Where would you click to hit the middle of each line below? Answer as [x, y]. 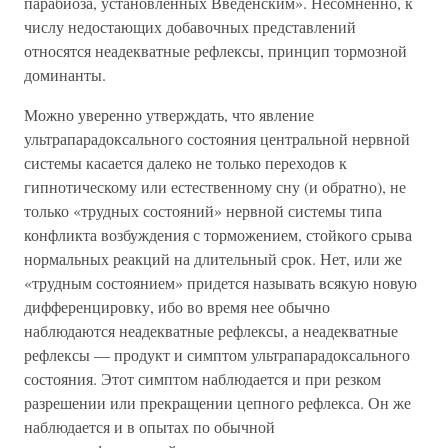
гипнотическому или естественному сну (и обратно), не [215, 186]
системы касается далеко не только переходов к [185, 162]
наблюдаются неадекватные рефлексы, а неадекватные [211, 330]
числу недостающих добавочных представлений [190, 26]
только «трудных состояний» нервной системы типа [203, 210]
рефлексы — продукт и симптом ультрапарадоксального [217, 354]
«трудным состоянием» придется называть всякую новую [220, 282]
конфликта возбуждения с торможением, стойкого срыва [218, 234]
